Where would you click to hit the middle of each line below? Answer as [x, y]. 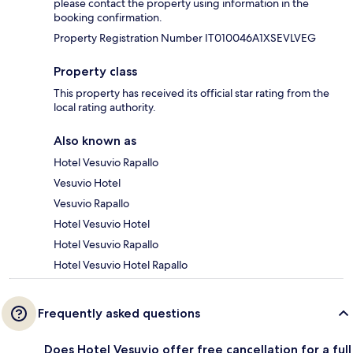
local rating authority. [105, 108]
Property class [95, 72]
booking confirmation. [108, 18]
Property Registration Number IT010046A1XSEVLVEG [185, 38]
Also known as [95, 141]
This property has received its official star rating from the [191, 93]
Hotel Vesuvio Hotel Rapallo [121, 265]
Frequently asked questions [119, 314]
